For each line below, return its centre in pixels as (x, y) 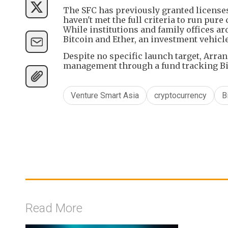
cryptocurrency (180, 95)
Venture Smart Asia (105, 95)
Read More (54, 208)
